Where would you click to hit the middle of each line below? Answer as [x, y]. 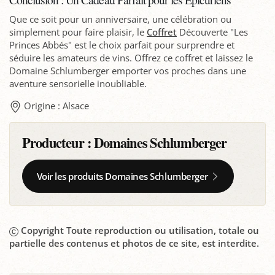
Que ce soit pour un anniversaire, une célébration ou [120, 19]
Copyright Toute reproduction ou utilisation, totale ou [140, 230]
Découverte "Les [212, 32]
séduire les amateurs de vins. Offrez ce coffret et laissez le [131, 58]
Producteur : [58, 143]
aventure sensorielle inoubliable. [78, 84]
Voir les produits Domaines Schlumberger [122, 176]
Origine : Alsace [56, 106]
